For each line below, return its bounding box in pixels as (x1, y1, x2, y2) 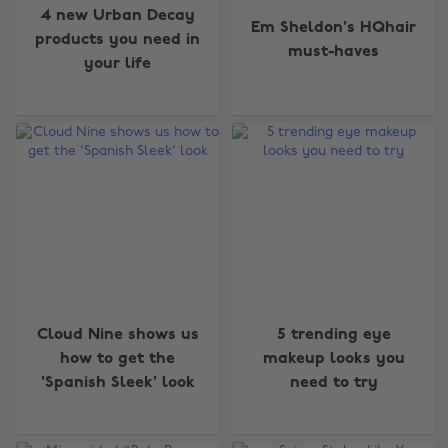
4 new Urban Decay (40, 8, 196, 25)
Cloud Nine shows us (36, 326, 199, 343)
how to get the (60, 350, 176, 367)
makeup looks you (262, 350, 405, 367)
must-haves (288, 44, 380, 61)
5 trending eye (276, 326, 391, 343)
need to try (289, 374, 378, 391)
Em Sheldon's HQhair (251, 20, 417, 37)
